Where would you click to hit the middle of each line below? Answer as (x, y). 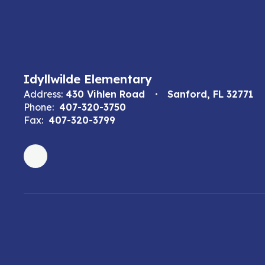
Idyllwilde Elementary (88, 79)
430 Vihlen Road (105, 94)
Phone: (39, 107)
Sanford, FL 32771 (210, 94)
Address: (43, 94)
